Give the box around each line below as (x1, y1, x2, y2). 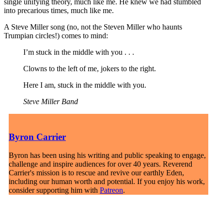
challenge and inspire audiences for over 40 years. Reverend (9, 160, 192, 169)
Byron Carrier (9, 131, 66, 142)
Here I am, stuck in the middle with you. (23, 81, 146, 89)
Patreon (100, 186, 123, 195)
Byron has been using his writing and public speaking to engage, (9, 151, 206, 160)
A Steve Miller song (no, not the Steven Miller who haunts (4, 23, 182, 31)
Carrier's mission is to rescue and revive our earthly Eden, (9, 169, 184, 177)
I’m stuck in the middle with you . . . (23, 48, 134, 56)
